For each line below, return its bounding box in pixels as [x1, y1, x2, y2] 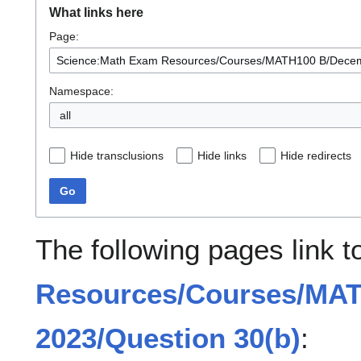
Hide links [197, 149, 247, 163]
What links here [49, 6, 143, 20]
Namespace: [49, 85, 114, 98]
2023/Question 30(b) [35, 322, 301, 355]
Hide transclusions [70, 149, 164, 163]
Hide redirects [280, 149, 351, 163]
